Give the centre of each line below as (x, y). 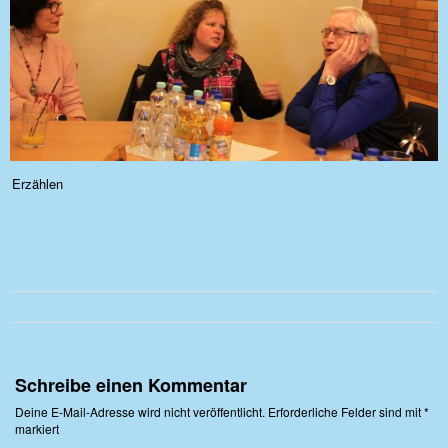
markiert (37, 428)
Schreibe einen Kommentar (131, 384)
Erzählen (37, 183)
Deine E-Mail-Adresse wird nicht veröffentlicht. (140, 411)
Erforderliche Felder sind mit (346, 411)
